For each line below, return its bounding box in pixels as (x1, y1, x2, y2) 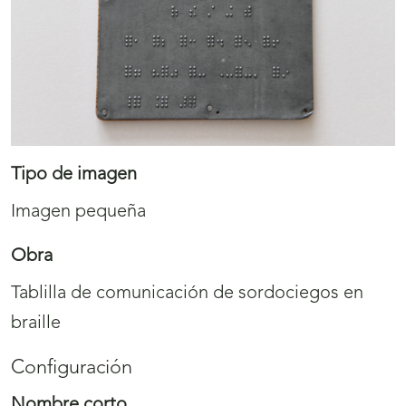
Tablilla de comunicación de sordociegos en (11, 285, 363, 304)
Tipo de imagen (11, 166, 137, 185)
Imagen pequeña (11, 203, 146, 222)
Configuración (11, 359, 132, 379)
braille (11, 314, 61, 333)
